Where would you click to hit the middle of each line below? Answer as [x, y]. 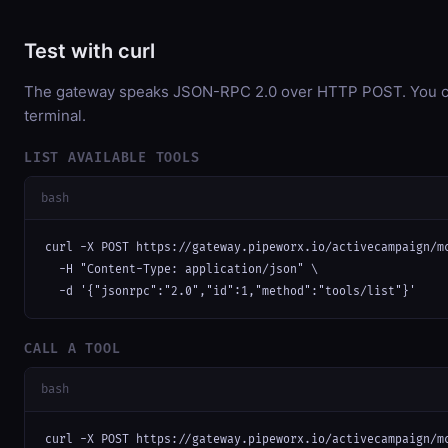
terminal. [55, 115]
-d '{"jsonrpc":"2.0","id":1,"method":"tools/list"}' [230, 292]
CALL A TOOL [72, 349]
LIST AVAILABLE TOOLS [112, 157]
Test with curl [89, 50]
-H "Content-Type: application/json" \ [181, 270]
